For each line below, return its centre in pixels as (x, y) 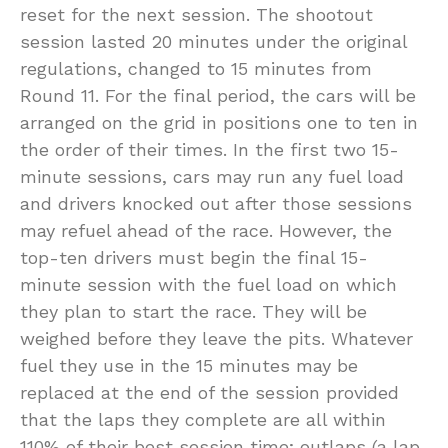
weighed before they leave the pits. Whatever (216, 338)
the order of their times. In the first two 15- (209, 149)
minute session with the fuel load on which (208, 284)
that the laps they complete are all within (203, 419)
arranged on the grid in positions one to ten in (219, 122)
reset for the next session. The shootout (196, 14)
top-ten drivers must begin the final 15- (194, 257)
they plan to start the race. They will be (193, 311)
